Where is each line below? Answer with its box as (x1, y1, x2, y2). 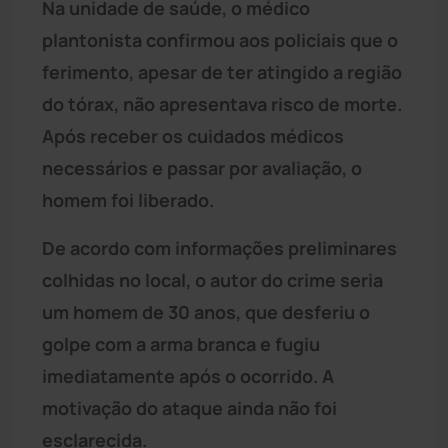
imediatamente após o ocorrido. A (42, 363, 334, 388)
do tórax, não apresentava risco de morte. (42, 91, 402, 116)
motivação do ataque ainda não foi (42, 395, 337, 420)
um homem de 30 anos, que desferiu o (42, 299, 370, 324)
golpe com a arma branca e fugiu (42, 331, 320, 356)
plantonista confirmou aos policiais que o (42, 27, 398, 52)
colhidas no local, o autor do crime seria (42, 267, 383, 292)
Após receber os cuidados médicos (42, 123, 344, 148)
